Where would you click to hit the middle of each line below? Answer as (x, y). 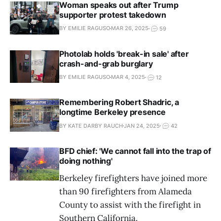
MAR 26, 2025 (130, 28)
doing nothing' (86, 161)
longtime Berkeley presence (112, 112)
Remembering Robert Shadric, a (119, 102)
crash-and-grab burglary (106, 63)
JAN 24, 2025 (142, 126)
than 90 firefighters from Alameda (126, 191)
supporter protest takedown (113, 15)
